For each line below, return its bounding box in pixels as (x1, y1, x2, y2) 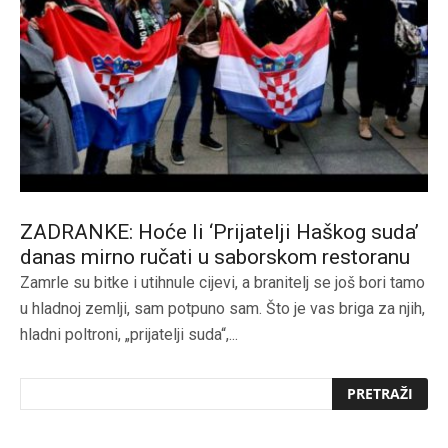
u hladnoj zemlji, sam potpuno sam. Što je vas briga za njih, (20, 299, 425, 318)
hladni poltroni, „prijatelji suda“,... (20, 325, 238, 344)
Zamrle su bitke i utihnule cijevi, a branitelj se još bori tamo (20, 273, 425, 292)
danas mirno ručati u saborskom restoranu (20, 245, 410, 269)
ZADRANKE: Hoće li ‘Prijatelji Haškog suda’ (20, 220, 419, 244)
